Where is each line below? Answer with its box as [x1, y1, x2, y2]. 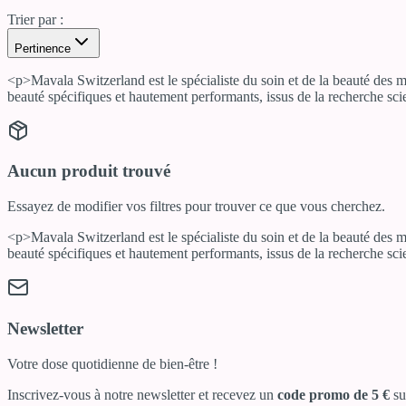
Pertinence [14, 41, 71, 55]
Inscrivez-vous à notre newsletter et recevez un [7, 386, 277, 402]
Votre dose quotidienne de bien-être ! [7, 355, 217, 372]
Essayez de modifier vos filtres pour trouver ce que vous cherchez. [7, 198, 385, 215]
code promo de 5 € [277, 386, 390, 402]
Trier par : [7, 11, 63, 27]
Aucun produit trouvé [7, 161, 170, 181]
